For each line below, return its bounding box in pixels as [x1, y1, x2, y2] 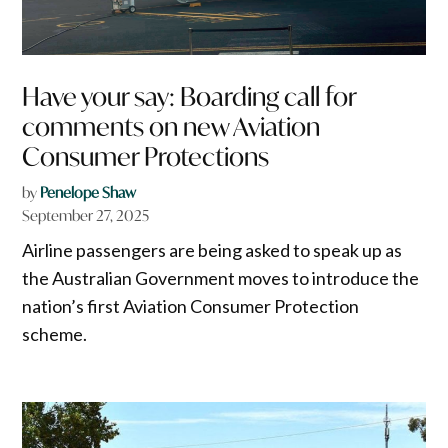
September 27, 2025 [22, 206, 150, 226]
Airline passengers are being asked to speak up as [22, 239, 403, 262]
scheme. [22, 323, 88, 346]
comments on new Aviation [22, 110, 321, 144]
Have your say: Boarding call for [22, 80, 357, 114]
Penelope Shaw [40, 183, 137, 203]
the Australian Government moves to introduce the [22, 267, 420, 290]
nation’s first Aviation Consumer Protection [22, 295, 360, 318]
